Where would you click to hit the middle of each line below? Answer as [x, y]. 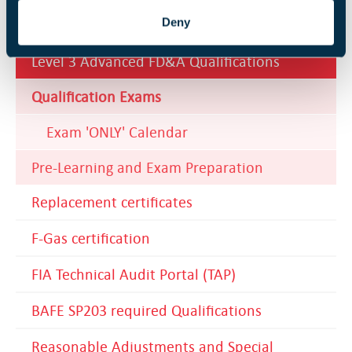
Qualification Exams [96, 97]
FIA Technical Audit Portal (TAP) [134, 274]
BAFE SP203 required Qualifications [147, 310]
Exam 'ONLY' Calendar [117, 132]
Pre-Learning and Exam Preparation [147, 167]
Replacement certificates [112, 202]
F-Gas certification [91, 238]
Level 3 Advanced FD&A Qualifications [156, 61]
